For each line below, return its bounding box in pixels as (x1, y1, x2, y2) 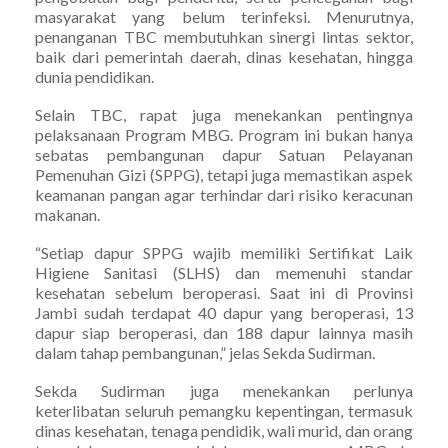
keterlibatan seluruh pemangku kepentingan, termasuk (35, 401, 413, 421)
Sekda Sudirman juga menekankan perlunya (35, 381, 413, 401)
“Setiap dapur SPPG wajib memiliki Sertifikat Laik (35, 243, 413, 263)
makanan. (35, 205, 100, 225)
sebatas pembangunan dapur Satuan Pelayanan (35, 145, 413, 165)
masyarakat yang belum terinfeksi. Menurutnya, (35, 7, 413, 27)
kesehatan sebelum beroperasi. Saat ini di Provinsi (35, 283, 413, 303)
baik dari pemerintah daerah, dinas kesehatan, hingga (35, 47, 413, 67)
